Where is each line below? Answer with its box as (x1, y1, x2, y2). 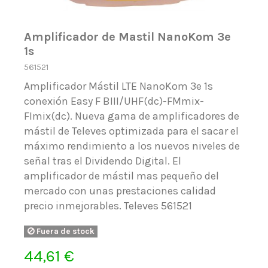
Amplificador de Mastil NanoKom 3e (24, 29, 232, 44)
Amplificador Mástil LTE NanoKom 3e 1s (24, 80, 214, 93)
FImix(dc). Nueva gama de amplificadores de (24, 109, 240, 123)
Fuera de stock (34, 227, 95, 236)
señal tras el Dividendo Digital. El (24, 154, 182, 168)
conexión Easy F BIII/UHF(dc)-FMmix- (24, 95, 205, 108)
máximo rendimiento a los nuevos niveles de (24, 139, 240, 153)
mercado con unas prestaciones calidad (24, 184, 217, 198)
